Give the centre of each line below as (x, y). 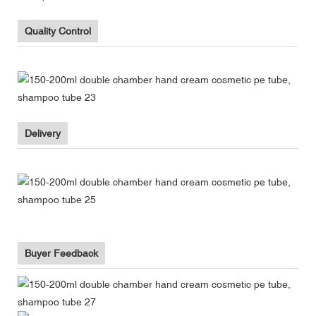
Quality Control (58, 31)
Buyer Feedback (61, 254)
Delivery (43, 134)
